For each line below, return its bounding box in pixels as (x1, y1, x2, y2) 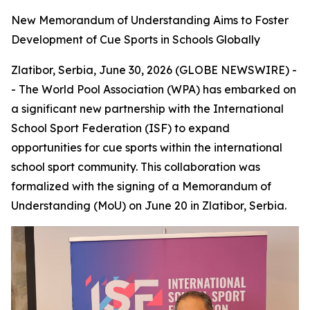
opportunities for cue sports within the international (11, 140, 282, 154)
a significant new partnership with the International (11, 102, 284, 116)
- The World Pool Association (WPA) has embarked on (11, 82, 296, 96)
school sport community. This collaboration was (11, 160, 260, 174)
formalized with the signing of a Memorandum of (11, 179, 271, 193)
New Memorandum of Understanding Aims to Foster (11, 13, 289, 27)
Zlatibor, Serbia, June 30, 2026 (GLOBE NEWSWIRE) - (11, 63, 297, 77)
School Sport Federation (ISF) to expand (11, 121, 230, 135)
